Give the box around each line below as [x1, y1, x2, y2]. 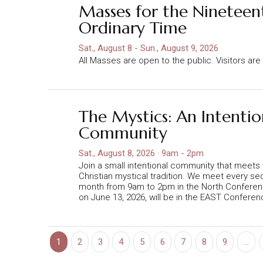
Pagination [48, 224, 99, 238]
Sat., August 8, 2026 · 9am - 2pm [79, 147, 204, 159]
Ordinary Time [79, 17, 187, 38]
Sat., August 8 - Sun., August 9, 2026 [79, 42, 218, 53]
